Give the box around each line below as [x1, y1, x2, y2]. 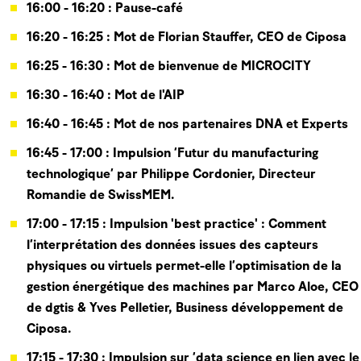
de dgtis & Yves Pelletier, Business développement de [27, 302, 343, 315]
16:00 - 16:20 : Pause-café [27, 2, 183, 15]
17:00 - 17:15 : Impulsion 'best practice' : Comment [27, 218, 326, 231]
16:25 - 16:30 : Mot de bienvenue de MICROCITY [27, 60, 311, 73]
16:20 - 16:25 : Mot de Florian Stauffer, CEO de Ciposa [27, 31, 346, 44]
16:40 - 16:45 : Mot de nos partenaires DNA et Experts [27, 118, 348, 131]
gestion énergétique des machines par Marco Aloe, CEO [27, 281, 359, 294]
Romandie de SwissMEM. [27, 189, 175, 202]
